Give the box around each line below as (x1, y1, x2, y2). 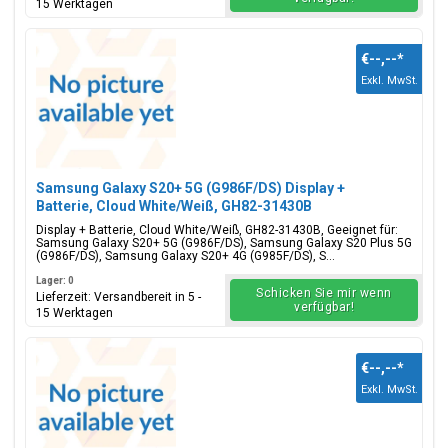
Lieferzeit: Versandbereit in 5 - (36, 290, 201, 304)
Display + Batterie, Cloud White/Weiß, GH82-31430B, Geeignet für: (36, 223, 398, 237)
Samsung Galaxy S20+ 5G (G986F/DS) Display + (36, 180, 345, 196)
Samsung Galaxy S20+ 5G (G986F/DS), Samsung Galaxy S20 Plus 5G (36, 236, 412, 250)
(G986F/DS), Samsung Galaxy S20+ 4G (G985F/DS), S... (36, 249, 335, 263)
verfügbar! (294, 300, 354, 314)
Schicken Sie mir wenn (256, 286, 392, 300)
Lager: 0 (36, 275, 74, 286)
